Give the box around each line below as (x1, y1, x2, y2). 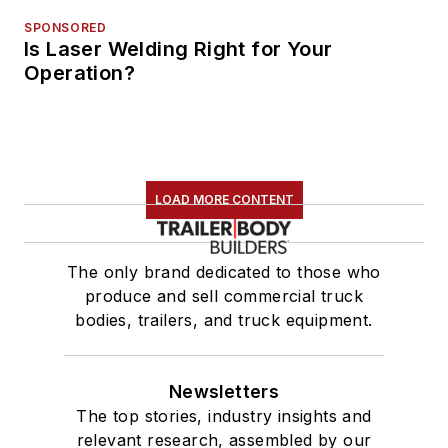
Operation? (24, 61, 135, 86)
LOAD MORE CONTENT (154, 192, 294, 208)
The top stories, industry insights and (76, 406, 372, 427)
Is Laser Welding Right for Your (24, 37, 333, 62)
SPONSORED (24, 20, 107, 36)
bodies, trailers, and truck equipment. (75, 310, 373, 331)
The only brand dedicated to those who (67, 262, 381, 283)
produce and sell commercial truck (84, 286, 364, 307)
